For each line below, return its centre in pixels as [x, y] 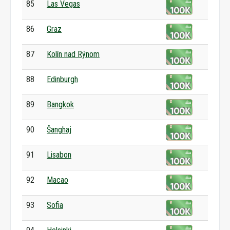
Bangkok [60, 104]
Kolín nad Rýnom [73, 54]
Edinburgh [62, 79]
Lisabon [59, 155]
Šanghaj [59, 130]
